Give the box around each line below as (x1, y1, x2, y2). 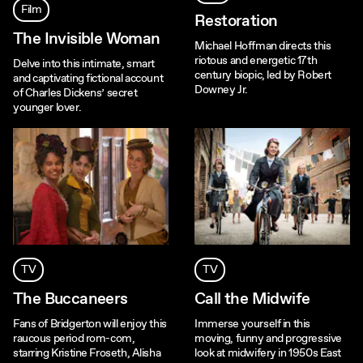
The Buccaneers (13, 288, 128, 310)
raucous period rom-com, (13, 331, 135, 346)
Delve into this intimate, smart (13, 57, 155, 71)
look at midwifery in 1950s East (194, 346, 341, 361)
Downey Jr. (194, 83, 248, 98)
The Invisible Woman (13, 28, 160, 50)
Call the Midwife (194, 288, 310, 310)
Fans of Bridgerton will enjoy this (13, 317, 167, 331)
